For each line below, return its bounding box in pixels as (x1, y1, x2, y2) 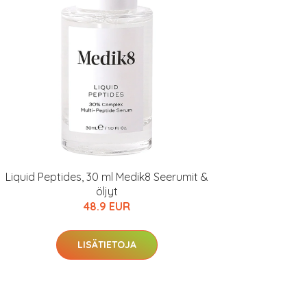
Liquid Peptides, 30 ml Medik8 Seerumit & (5, 170, 208, 184)
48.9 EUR (84, 199, 130, 213)
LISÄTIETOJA (77, 238, 136, 251)
